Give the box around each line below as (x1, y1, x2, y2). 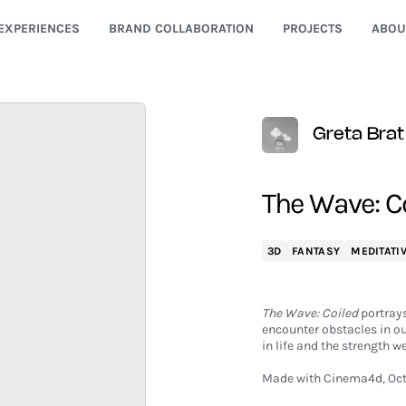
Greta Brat (312, 126, 404, 143)
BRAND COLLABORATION (108, 21, 254, 36)
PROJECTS (282, 21, 343, 36)
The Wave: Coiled (261, 305, 358, 321)
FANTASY (292, 245, 341, 257)
